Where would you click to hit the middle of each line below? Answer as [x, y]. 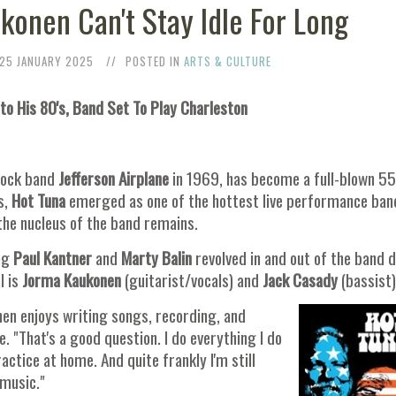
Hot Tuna [37, 200]
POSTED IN [155, 61]
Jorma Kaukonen [72, 279]
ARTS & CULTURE [228, 61]
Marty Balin [155, 257]
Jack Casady [300, 279]
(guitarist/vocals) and [192, 279]
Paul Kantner [51, 257]
